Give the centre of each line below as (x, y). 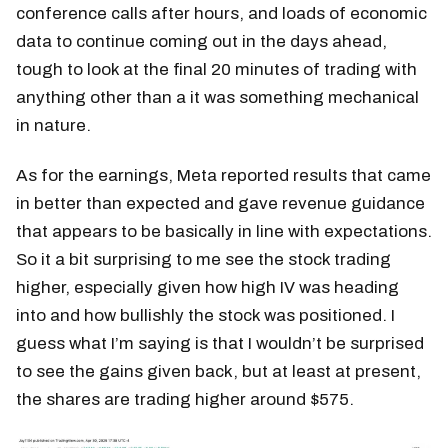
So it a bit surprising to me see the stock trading (203, 260)
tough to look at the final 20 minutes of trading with (216, 70)
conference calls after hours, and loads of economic (221, 14)
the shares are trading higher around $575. (185, 400)
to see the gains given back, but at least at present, (218, 372)
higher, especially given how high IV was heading (207, 288)
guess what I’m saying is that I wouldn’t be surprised (220, 344)
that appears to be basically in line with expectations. (224, 232)
